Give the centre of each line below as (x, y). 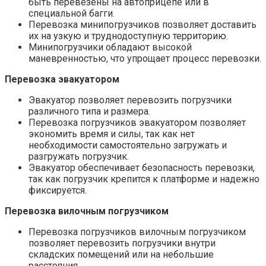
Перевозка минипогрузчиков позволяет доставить (142, 24)
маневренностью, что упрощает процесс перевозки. (145, 58)
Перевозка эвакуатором (62, 79)
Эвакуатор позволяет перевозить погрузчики (130, 100)
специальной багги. (72, 13)
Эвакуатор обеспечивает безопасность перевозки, (142, 167)
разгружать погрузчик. (79, 156)
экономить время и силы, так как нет (112, 134)
